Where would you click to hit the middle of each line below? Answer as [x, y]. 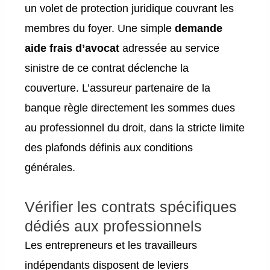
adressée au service [170, 49]
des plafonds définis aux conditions [109, 148]
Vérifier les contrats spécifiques [131, 206]
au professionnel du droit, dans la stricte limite [135, 128]
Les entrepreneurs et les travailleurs [111, 245]
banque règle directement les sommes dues [130, 108]
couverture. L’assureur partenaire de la [118, 88]
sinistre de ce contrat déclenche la [107, 68]
